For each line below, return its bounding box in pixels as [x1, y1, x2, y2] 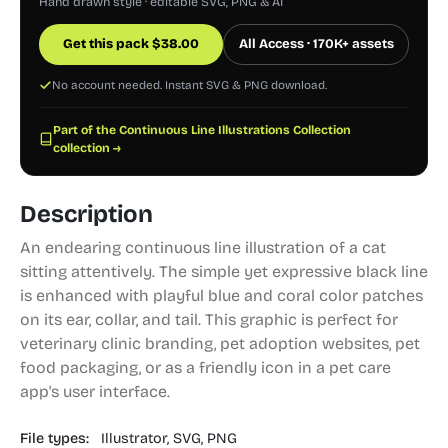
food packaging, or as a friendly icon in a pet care [20, 358, 391, 377]
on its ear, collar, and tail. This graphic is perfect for [20, 310, 398, 329]
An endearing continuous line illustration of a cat [20, 238, 386, 257]
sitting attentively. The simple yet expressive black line [20, 262, 428, 281]
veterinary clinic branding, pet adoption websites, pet [20, 334, 420, 353]
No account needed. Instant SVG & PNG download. [52, 78, 327, 92]
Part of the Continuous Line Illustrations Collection [53, 123, 351, 137]
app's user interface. [20, 382, 170, 401]
